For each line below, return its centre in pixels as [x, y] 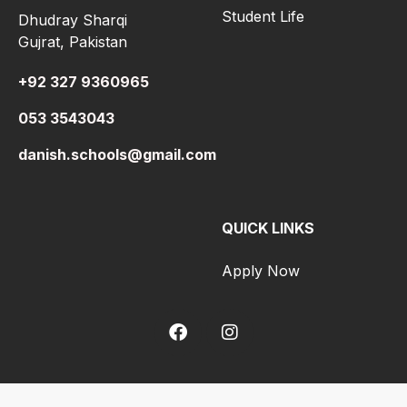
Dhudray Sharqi [73, 20]
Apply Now [261, 271]
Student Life [263, 17]
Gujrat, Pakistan [73, 42]
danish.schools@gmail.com [117, 155]
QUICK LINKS [268, 228]
